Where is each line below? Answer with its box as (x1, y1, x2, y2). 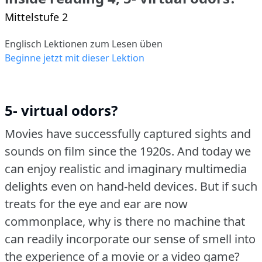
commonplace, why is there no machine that (5, 213, 245, 229)
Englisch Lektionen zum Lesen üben (5, 37, 163, 50)
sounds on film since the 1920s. (5, 143, 174, 159)
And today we (177, 143, 251, 159)
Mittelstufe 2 (5, 9, 68, 24)
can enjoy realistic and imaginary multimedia (5, 160, 247, 177)
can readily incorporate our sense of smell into (5, 230, 256, 247)
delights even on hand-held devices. (5, 178, 197, 194)
